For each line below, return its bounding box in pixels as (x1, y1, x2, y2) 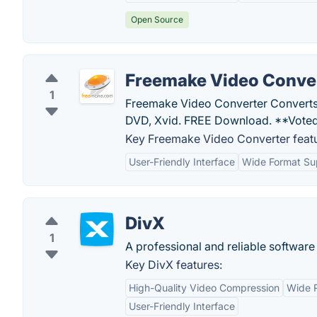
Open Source (131, 14, 183, 25)
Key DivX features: (125, 258, 222, 272)
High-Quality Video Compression (129, 282, 279, 294)
